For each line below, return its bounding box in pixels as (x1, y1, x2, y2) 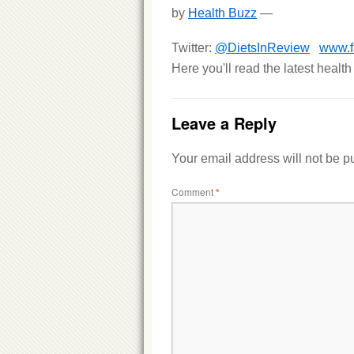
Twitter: (171, 41, 215, 55)
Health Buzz (188, 6, 257, 20)
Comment (171, 185, 216, 198)
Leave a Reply (171, 111, 277, 134)
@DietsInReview (215, 41, 310, 55)
